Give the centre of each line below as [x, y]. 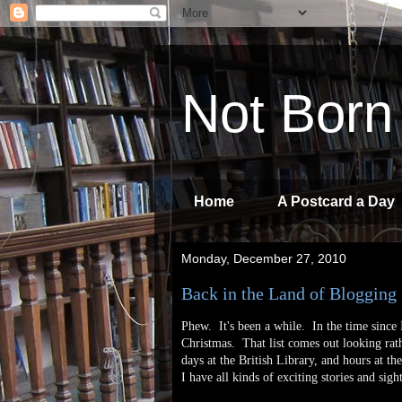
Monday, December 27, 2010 [264, 258]
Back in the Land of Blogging [289, 293]
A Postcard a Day [336, 201]
